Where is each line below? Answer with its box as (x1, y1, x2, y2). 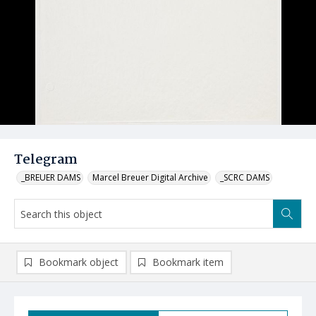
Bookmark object (39, 255, 119, 269)
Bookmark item (152, 255, 224, 269)
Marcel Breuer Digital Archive (92, 171, 208, 183)
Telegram (14, 150, 78, 171)
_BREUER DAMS (21, 171, 80, 183)
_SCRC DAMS (220, 171, 269, 183)
